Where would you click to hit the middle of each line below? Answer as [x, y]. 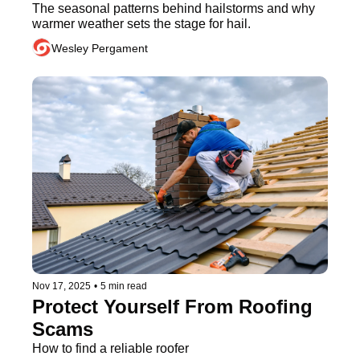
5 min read [124, 286]
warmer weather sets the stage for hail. [141, 24]
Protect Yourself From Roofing [172, 306]
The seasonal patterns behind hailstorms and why [174, 9]
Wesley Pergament [100, 48]
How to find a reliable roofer [110, 348]
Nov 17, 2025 [61, 286]
